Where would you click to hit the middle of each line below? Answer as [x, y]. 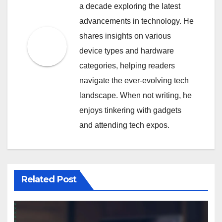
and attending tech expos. [124, 125]
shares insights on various [125, 36]
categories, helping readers [127, 65]
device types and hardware [127, 51]
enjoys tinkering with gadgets [130, 110]
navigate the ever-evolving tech [134, 80]
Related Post [49, 180]
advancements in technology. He [137, 21]
